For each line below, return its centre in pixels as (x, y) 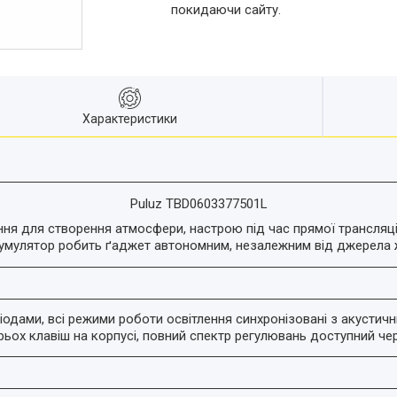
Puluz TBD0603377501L (198, 204)
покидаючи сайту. (226, 10)
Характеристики (130, 118)
